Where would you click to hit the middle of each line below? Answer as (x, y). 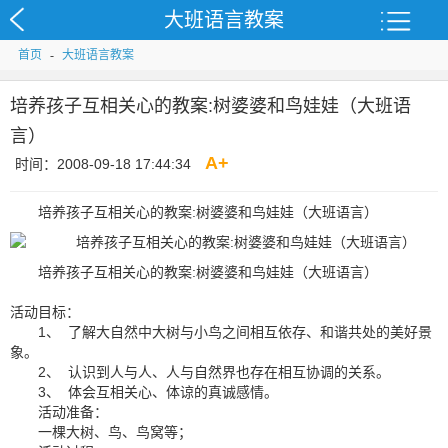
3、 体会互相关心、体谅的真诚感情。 (158, 392)
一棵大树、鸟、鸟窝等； (115, 432)
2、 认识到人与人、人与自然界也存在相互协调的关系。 (214, 372)
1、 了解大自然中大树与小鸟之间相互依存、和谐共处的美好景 (235, 332)
